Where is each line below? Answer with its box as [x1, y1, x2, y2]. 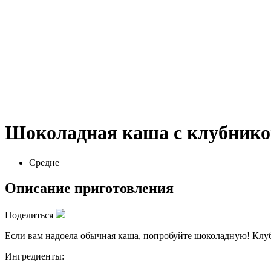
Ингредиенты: [5, 250, 64, 261]
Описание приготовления [5, 180, 174, 196]
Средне [29, 157, 59, 168]
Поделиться [5, 209, 53, 220]
